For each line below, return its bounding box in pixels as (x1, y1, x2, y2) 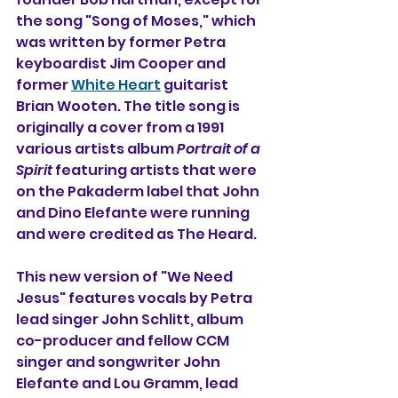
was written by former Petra (16, 32, 228, 52)
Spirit (16, 160, 55, 180)
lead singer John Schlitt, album (16, 309, 246, 330)
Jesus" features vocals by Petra (16, 288, 255, 308)
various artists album (16, 139, 177, 159)
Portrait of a (177, 139, 263, 159)
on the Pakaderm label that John (16, 181, 262, 202)
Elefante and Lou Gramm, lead (16, 373, 241, 394)
